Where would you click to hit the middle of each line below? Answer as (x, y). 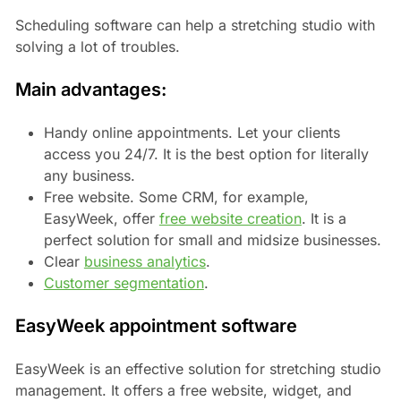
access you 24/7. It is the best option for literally (206, 154)
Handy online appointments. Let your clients (192, 132)
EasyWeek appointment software (156, 325)
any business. (89, 175)
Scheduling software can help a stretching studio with (195, 25)
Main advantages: (90, 89)
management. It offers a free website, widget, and (183, 390)
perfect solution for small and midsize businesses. (212, 239)
